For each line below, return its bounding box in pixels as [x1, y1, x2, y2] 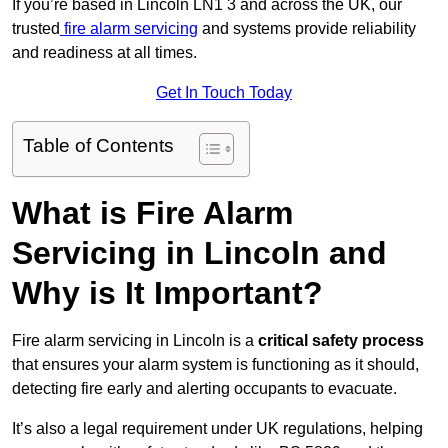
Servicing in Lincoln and [12, 235, 387, 272]
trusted [12, 20, 60, 38]
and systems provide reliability [198, 20, 416, 38]
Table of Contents [23, 135, 174, 157]
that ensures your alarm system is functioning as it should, [12, 356, 419, 374]
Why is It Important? [12, 275, 323, 312]
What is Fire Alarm [12, 195, 293, 232]
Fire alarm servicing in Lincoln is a [12, 332, 258, 350]
